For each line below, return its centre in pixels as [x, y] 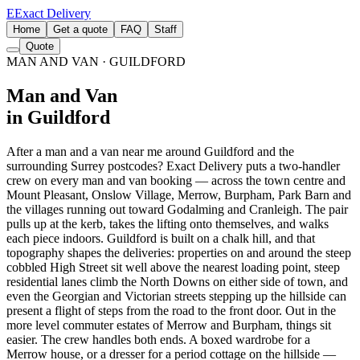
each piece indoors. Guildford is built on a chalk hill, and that [161, 238]
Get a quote [80, 29]
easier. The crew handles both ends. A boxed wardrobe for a [158, 339]
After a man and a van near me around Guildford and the [150, 151]
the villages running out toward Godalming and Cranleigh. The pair [177, 209]
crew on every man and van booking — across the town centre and [176, 180]
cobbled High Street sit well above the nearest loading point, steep [173, 267]
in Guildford [58, 117]
